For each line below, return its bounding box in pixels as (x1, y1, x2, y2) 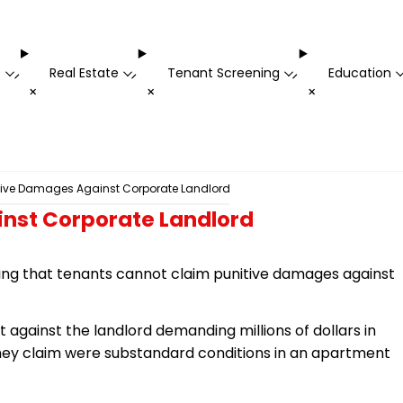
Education (327, 64, 391, 83)
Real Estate (49, 64, 119, 83)
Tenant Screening (166, 64, 280, 83)
